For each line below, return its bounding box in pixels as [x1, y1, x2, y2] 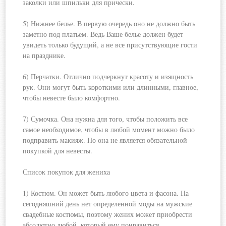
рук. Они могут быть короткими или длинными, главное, [23, 82, 199, 92]
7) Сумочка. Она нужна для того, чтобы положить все [23, 114, 188, 124]
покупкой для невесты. [23, 146, 93, 155]
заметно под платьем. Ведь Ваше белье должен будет [23, 29, 184, 39]
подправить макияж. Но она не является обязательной [23, 135, 188, 145]
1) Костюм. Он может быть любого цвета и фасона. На [23, 188, 189, 198]
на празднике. [23, 50, 66, 60]
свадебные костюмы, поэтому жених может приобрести [23, 209, 193, 219]
